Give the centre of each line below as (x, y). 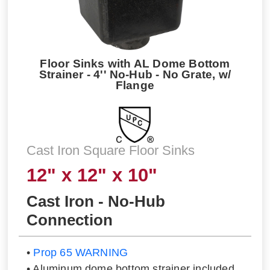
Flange (135, 85)
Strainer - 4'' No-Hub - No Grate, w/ (135, 74)
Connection (69, 220)
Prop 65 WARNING (81, 253)
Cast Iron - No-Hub (96, 201)
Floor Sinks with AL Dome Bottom (135, 64)
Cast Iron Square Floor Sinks (110, 150)
